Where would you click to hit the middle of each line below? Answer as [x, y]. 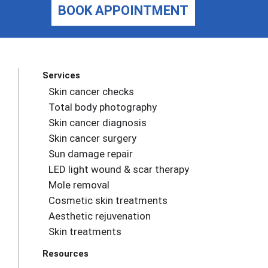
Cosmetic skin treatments [108, 200]
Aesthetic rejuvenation [100, 216]
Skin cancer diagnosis [98, 123]
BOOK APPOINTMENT [123, 10]
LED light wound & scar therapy [119, 169]
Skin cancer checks [92, 92]
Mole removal [79, 185]
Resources [66, 254]
